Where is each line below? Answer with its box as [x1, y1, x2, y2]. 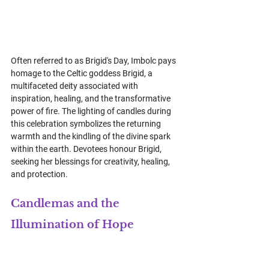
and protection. [11, 169, 68, 179]
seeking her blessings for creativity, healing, [11, 156, 172, 166]
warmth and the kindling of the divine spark [11, 131, 172, 141]
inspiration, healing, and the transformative [11, 93, 172, 103]
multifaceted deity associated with [11, 80, 140, 91]
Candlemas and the [11, 196, 122, 210]
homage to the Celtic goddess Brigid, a [11, 68, 154, 78]
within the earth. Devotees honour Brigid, [11, 144, 163, 154]
